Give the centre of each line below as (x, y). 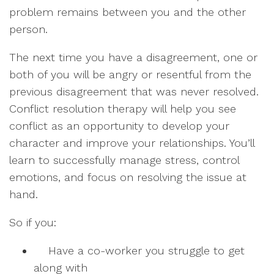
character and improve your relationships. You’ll (132, 143)
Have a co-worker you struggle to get (139, 251)
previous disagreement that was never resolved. (134, 92)
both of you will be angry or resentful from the (130, 75)
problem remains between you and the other (128, 12)
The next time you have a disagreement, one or (133, 57)
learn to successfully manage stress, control (124, 160)
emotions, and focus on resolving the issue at (128, 177)
